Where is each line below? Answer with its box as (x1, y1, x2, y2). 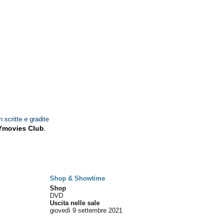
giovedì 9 (50, 207, 76, 214)
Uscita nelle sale (50, 199, 100, 207)
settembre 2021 (78, 207, 123, 214)
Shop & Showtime (50, 175, 106, 182)
